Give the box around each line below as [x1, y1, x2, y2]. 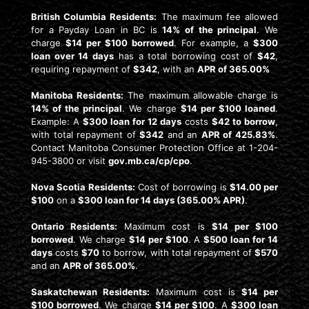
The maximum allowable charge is [123, 90, 279, 101]
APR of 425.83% [201, 129, 276, 141]
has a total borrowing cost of [114, 50, 258, 62]
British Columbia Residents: [31, 11, 157, 23]
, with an [157, 63, 197, 75]
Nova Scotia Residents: [31, 181, 135, 193]
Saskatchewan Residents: [31, 286, 150, 298]
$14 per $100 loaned [180, 103, 276, 114]
